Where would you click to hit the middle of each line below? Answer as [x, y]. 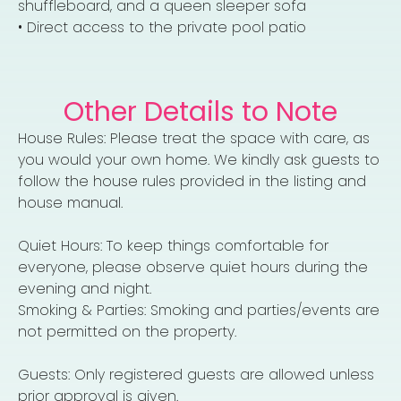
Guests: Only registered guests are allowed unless [196, 374]
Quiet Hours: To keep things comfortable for [173, 245]
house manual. [70, 202]
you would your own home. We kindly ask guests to [199, 159]
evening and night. [85, 288]
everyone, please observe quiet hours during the [193, 267]
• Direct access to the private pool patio [162, 27]
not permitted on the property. [127, 331]
